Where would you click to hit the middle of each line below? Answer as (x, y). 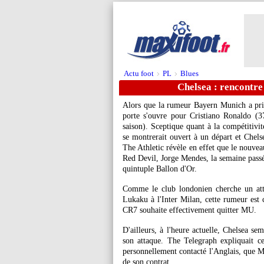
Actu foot (139, 73)
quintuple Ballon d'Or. (160, 169)
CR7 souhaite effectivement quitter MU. (189, 210)
